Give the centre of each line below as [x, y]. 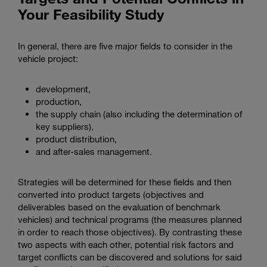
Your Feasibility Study [91, 14]
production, [59, 101]
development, [63, 89]
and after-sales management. [94, 151]
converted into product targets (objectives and [111, 194]
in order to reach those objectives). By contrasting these [130, 232]
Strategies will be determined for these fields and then [125, 181]
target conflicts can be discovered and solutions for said [130, 257]
